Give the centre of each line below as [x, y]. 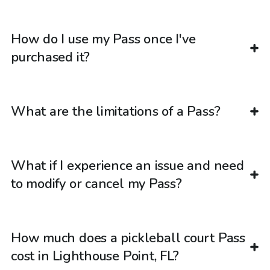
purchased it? [51, 57]
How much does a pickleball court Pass [128, 238]
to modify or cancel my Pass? [96, 184]
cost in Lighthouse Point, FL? [95, 256]
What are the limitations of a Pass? [116, 111]
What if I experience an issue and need [127, 165]
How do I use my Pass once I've [103, 39]
